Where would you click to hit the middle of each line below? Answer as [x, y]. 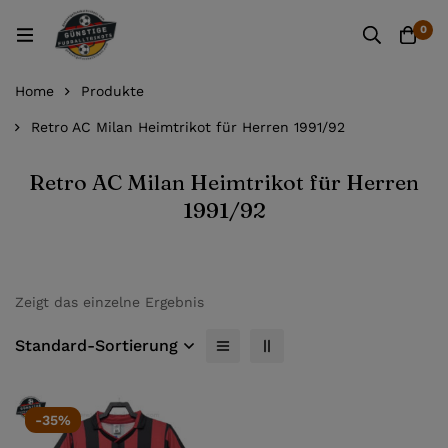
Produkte [112, 91]
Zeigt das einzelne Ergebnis [109, 302]
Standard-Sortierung [96, 345]
